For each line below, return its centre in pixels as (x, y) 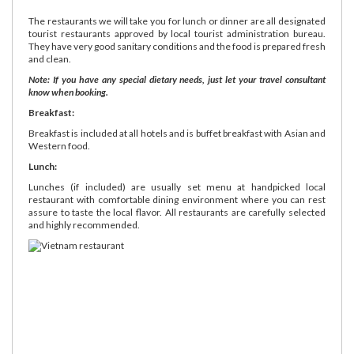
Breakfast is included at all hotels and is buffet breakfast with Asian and (177, 133)
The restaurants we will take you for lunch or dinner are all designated (177, 21)
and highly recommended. (84, 224)
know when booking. (68, 92)
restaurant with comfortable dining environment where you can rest (177, 199)
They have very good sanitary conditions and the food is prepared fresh (177, 46)
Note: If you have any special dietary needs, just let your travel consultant (177, 79)
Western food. (59, 145)
